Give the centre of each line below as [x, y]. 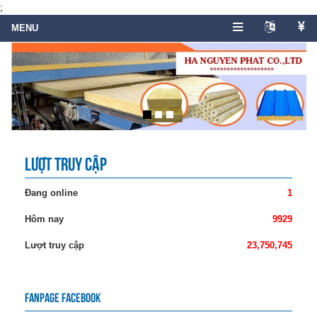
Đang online [51, 193]
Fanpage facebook [63, 298]
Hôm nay [44, 219]
